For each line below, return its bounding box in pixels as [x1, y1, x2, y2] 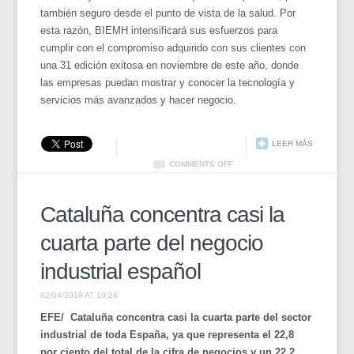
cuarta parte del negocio [40, 230, 264, 255]
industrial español [40, 258, 201, 284]
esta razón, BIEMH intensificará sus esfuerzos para [40, 24, 278, 36]
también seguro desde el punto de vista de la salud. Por [40, 6, 296, 19]
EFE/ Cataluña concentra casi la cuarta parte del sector [40, 311, 312, 323]
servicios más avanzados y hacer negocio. [40, 93, 237, 106]
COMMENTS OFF [168, 159, 233, 168]
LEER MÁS [271, 138, 313, 148]
